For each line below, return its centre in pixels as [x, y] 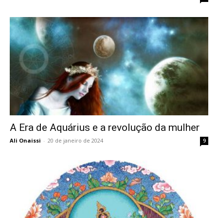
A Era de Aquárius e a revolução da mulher [105, 127]
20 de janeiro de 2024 [75, 140]
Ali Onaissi [25, 140]
